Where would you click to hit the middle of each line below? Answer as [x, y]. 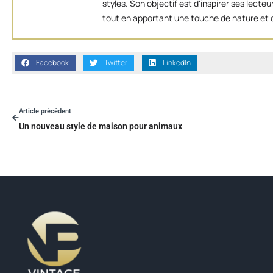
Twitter [115, 63]
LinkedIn [176, 63]
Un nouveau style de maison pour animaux [101, 126]
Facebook [52, 63]
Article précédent [45, 111]
